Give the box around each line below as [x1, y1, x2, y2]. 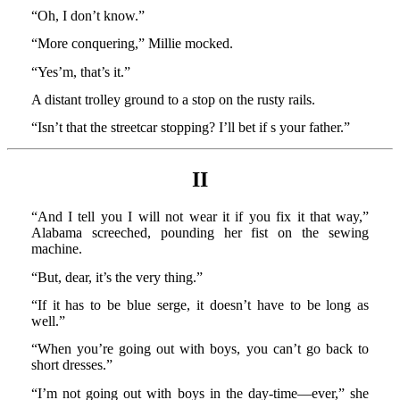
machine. [30, 241, 82, 257]
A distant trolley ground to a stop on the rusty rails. [30, 91, 315, 107]
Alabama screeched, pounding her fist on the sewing [30, 225, 370, 241]
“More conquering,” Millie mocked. [30, 36, 233, 52]
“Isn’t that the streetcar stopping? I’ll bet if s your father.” [30, 120, 350, 136]
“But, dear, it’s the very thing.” [30, 269, 203, 285]
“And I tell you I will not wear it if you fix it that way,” [30, 209, 370, 225]
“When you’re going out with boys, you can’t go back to [30, 341, 370, 357]
